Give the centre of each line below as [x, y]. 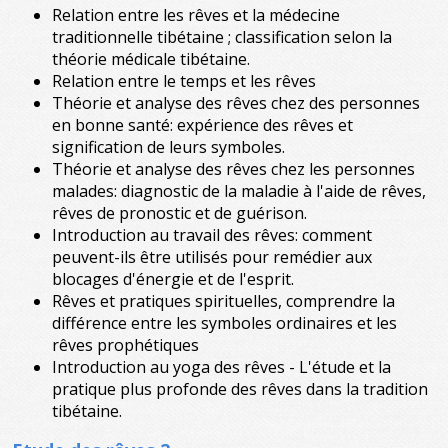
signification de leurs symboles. [168, 147]
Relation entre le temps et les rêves [184, 81]
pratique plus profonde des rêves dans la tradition [240, 389]
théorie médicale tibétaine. [151, 59]
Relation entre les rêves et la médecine [196, 15]
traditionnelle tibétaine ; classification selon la [222, 37]
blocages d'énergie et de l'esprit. [173, 279]
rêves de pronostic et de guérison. [179, 213]
